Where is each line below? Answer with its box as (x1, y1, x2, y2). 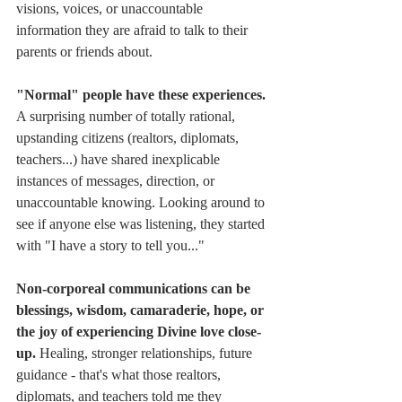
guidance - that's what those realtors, (16, 367, 224, 383)
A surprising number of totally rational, (16, 109, 239, 125)
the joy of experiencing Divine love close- (16, 324, 261, 340)
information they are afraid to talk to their (16, 22, 251, 39)
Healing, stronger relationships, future (39, 345, 256, 362)
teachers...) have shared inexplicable (16, 152, 223, 168)
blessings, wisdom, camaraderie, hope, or (16, 302, 267, 319)
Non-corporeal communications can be (16, 281, 254, 297)
